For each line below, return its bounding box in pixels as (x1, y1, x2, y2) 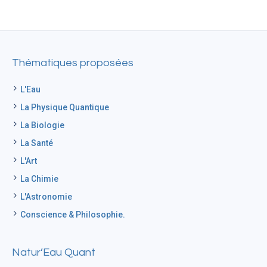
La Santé (20, 138, 54, 148)
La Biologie (20, 120, 65, 130)
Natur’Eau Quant (12, 246, 96, 258)
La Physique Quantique (20, 102, 110, 112)
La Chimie (20, 173, 59, 184)
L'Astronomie (20, 191, 73, 201)
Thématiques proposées (12, 57, 134, 69)
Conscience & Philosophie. (20, 209, 126, 219)
